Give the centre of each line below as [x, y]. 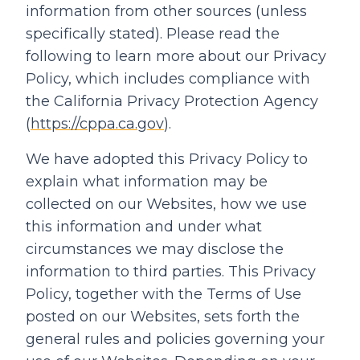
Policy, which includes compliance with [168, 79]
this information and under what [144, 227]
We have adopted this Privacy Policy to [167, 159]
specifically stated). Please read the [153, 34]
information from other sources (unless [166, 11]
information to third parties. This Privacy [171, 272]
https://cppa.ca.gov [97, 124]
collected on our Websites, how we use [166, 204]
